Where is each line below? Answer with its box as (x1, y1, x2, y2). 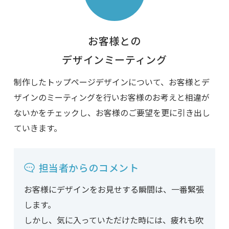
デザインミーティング (62, 52, 167, 67)
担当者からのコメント (38, 161, 139, 175)
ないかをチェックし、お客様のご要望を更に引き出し (13, 106, 210, 119)
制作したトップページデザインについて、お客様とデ (13, 76, 210, 88)
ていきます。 (13, 122, 62, 134)
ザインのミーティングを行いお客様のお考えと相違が (13, 91, 210, 104)
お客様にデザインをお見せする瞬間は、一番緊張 (24, 183, 204, 196)
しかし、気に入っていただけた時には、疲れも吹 (24, 214, 203, 226)
